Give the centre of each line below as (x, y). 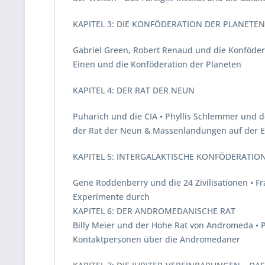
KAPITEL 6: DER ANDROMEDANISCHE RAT (154, 211)
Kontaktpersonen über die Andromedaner (156, 239)
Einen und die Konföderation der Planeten (157, 64)
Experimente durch (111, 197)
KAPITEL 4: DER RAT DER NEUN (134, 90)
